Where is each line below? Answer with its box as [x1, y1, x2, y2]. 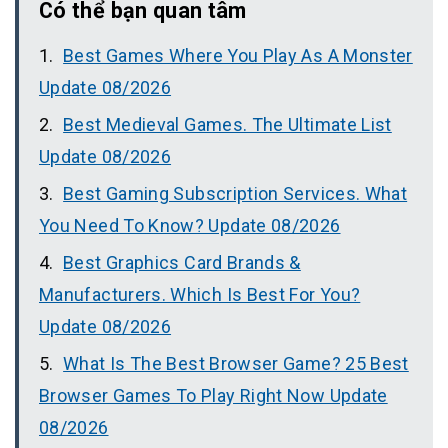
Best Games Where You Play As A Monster [63, 45, 413, 67]
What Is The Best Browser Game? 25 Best [63, 353, 409, 375]
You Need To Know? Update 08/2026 [39, 215, 341, 237]
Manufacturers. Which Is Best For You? [39, 284, 361, 306]
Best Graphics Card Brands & [63, 252, 301, 274]
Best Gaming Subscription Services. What [63, 183, 408, 205]
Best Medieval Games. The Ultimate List [63, 114, 392, 136]
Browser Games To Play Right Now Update [39, 385, 388, 407]
